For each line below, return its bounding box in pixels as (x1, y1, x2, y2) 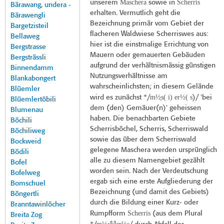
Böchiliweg (10, 127, 45, 135)
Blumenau (10, 106, 43, 114)
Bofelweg (10, 169, 40, 177)
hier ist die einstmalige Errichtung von (89, 41, 208, 48)
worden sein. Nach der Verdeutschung (89, 167, 208, 175)
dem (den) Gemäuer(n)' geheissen (89, 104, 201, 112)
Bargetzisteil (10, 22, 48, 30)
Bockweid (10, 138, 41, 145)
